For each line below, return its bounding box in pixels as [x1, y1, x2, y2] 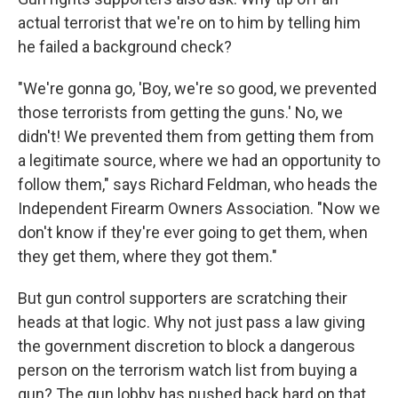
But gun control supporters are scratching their [18, 289, 347, 307]
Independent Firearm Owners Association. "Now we [18, 199, 380, 218]
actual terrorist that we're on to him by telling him [18, 13, 361, 32]
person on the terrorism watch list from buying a [18, 361, 357, 379]
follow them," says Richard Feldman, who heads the [18, 175, 378, 194]
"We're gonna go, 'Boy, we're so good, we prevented [18, 79, 377, 98]
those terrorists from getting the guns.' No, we [18, 103, 343, 122]
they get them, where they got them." [18, 247, 277, 266]
